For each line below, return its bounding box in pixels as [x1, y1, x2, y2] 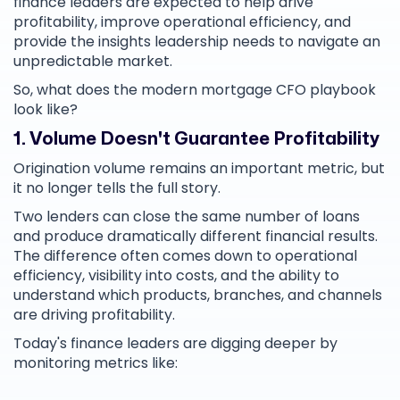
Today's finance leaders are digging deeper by [13, 333, 337, 354]
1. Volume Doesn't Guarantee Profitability [13, 130, 379, 148]
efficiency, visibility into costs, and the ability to [13, 265, 339, 287]
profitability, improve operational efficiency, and [13, 12, 351, 33]
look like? [13, 99, 78, 121]
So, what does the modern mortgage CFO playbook [13, 79, 376, 101]
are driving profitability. [13, 304, 175, 326]
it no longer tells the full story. [13, 178, 221, 199]
